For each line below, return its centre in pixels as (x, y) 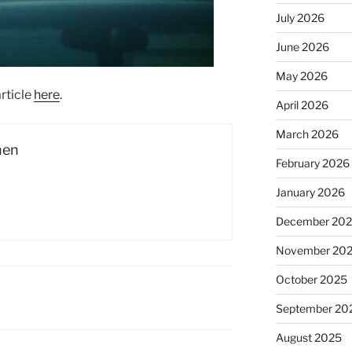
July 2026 (300, 18)
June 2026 (302, 47)
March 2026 (307, 134)
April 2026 (302, 105)
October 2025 (311, 280)
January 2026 (310, 192)
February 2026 (312, 163)
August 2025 (308, 338)
